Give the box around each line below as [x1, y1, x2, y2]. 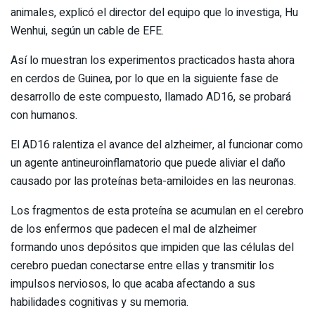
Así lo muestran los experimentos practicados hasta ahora [11, 51, 295, 69]
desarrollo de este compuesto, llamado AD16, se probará [11, 88, 291, 105]
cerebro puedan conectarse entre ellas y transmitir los [11, 257, 274, 274]
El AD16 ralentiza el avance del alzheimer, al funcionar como [11, 136, 303, 153]
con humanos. [11, 106, 77, 124]
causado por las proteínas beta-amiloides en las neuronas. [11, 172, 296, 190]
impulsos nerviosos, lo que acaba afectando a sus [11, 275, 255, 292]
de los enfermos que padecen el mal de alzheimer [11, 220, 257, 238]
